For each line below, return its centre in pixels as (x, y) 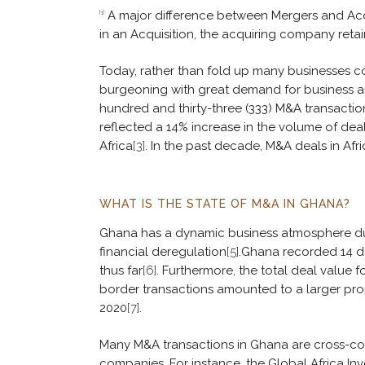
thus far (121, 271)
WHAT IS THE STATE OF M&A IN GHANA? (225, 204)
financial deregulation (163, 252)
